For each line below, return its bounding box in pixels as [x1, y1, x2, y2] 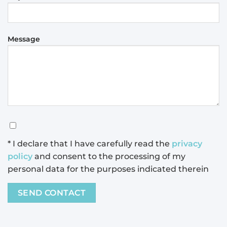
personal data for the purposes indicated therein [8, 164, 209, 174]
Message [8, 34, 40, 44]
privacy [172, 139, 202, 149]
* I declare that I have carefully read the [8, 139, 172, 149]
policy [8, 152, 32, 162]
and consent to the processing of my [32, 152, 185, 162]
